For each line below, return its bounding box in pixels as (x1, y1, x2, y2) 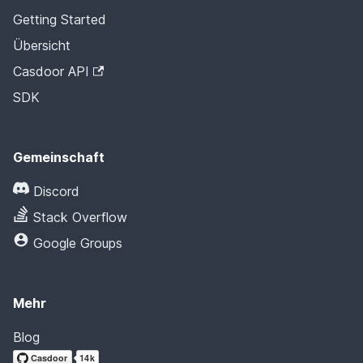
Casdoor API (13, 63, 89, 79)
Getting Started (13, 11, 106, 28)
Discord (33, 183, 79, 199)
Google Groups (33, 235, 122, 251)
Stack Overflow (33, 209, 127, 225)
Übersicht (13, 37, 70, 53)
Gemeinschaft (13, 149, 105, 165)
